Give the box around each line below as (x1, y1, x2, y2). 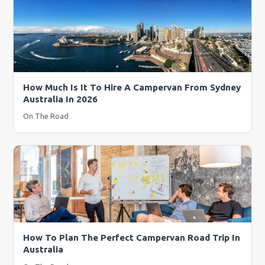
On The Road (23, 112, 69, 121)
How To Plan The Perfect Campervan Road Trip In (23, 232, 241, 243)
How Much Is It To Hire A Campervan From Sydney (23, 82, 241, 92)
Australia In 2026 (23, 93, 98, 104)
